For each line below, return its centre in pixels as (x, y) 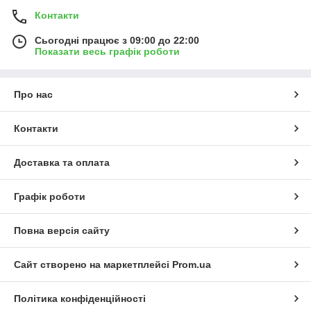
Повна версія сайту (62, 231)
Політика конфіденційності (80, 299)
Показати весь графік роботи (107, 52)
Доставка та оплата (62, 163)
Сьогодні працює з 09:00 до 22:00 (117, 41)
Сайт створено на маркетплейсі (93, 265)
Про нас (33, 95)
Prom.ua (192, 265)
